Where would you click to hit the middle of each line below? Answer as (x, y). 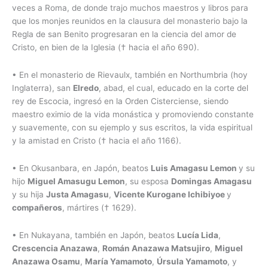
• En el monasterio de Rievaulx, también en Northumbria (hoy (130, 75)
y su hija (29, 195)
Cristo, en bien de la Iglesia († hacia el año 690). (106, 48)
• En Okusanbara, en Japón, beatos (81, 168)
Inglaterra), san (42, 88)
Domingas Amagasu (211, 182)
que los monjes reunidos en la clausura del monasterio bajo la (130, 21)
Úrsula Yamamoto (192, 262)
